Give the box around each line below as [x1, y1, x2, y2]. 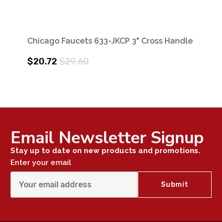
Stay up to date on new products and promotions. [10, 146, 200, 155]
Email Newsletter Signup [10, 126, 204, 149]
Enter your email [10, 158, 71, 167]
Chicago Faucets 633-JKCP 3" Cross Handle [27, 36, 193, 46]
